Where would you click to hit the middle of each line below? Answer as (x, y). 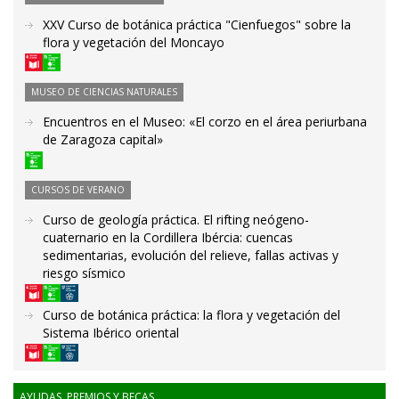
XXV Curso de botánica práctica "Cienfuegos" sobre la (197, 24)
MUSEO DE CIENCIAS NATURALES (104, 92)
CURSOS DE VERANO (78, 189)
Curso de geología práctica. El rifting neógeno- (176, 219)
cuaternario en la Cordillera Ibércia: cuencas (168, 237)
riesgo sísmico (84, 273)
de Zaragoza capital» (103, 140)
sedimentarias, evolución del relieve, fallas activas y (191, 255)
